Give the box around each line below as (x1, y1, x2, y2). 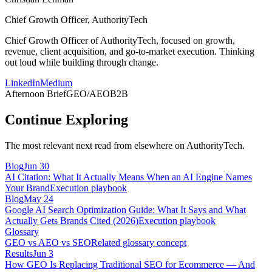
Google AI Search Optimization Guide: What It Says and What (5, 205, 246, 216)
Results (5, 248, 33, 259)
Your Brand (5, 183, 50, 194)
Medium (40, 78, 72, 89)
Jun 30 (24, 161, 49, 172)
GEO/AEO (66, 89, 110, 100)
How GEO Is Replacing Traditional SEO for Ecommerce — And (5, 259, 255, 270)
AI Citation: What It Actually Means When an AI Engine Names (5, 172, 252, 183)
